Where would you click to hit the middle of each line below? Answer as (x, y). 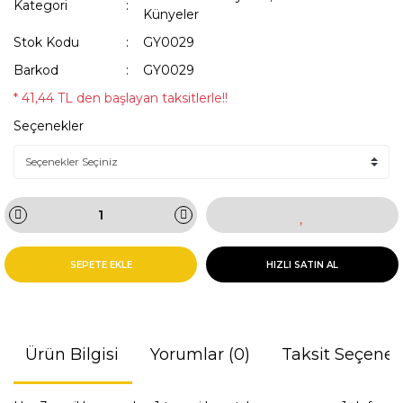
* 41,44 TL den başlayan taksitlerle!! (121, 98)
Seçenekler (49, 126)
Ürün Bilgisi (72, 354)
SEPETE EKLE (101, 264)
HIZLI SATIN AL (302, 264)
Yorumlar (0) (200, 354)
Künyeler (171, 14)
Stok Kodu (46, 42)
